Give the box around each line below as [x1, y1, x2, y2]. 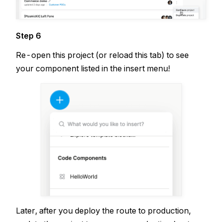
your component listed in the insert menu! [16, 63, 170, 73]
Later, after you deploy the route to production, [16, 205, 191, 216]
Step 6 [16, 30, 41, 41]
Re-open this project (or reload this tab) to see [16, 50, 189, 60]
